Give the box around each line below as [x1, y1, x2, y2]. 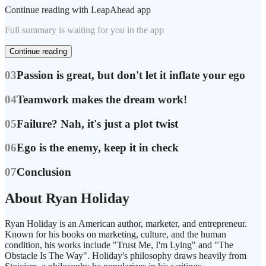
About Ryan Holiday [5, 190, 129, 206]
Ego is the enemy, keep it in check [17, 141, 179, 154]
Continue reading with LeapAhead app [5, 5, 151, 15]
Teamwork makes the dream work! [17, 93, 187, 106]
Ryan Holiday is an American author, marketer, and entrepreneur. [5, 218, 247, 229]
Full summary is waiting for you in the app [5, 25, 164, 36]
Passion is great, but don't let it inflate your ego [17, 69, 245, 82]
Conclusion [17, 166, 71, 179]
